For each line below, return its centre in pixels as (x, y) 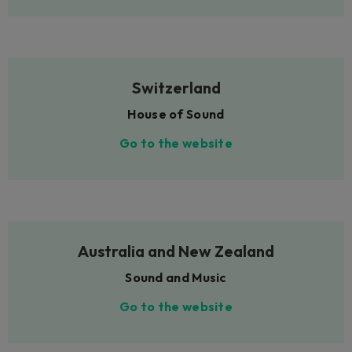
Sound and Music (176, 278)
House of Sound (176, 114)
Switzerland (176, 88)
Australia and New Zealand (176, 251)
